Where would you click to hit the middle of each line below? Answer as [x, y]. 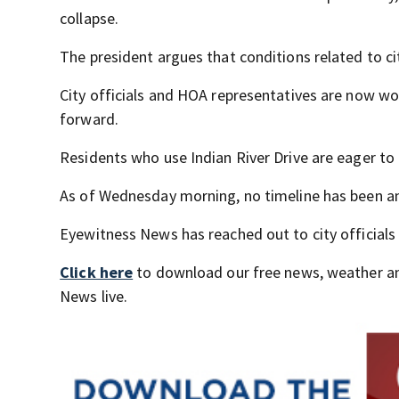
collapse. [90, 18]
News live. [94, 296]
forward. [89, 119]
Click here [97, 272]
